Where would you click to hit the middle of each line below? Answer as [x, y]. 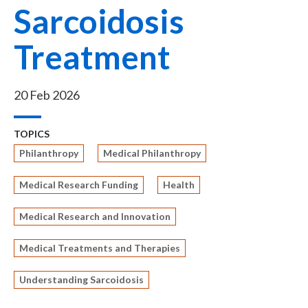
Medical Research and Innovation [95, 216]
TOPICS [32, 134]
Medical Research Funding [79, 185]
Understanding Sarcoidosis [81, 279]
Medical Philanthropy [152, 153]
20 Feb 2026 [47, 95]
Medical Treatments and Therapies [100, 248]
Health [179, 185]
